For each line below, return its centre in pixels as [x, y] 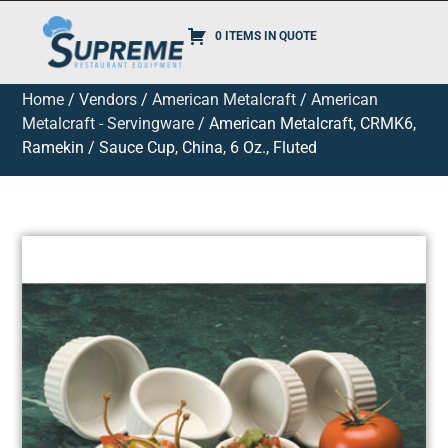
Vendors [108, 99]
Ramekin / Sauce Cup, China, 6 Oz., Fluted [170, 147]
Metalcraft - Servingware [108, 123]
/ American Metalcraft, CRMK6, [305, 123]
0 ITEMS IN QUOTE [265, 36]
